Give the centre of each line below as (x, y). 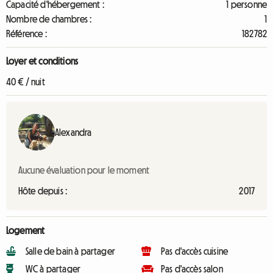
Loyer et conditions (42, 61)
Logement (26, 230)
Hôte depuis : (43, 191)
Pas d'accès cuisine (195, 251)
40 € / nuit (26, 82)
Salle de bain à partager (70, 251)
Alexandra (73, 132)
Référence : (27, 34)
